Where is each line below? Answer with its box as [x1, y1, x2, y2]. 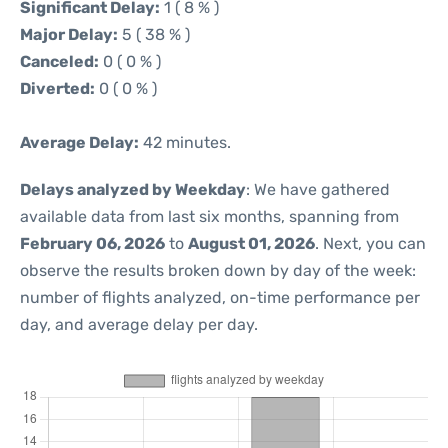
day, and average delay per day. [20, 315, 258, 334]
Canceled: [20, 52, 99, 71]
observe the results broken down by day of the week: [20, 261, 416, 280]
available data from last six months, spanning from [20, 207, 399, 226]
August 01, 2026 [188, 234, 315, 253]
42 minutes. [139, 133, 231, 152]
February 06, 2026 [20, 234, 165, 253]
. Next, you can [315, 234, 426, 253]
